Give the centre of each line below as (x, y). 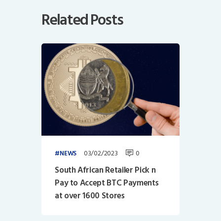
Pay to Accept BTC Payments (107, 183)
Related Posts (82, 20)
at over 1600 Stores (90, 196)
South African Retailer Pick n (105, 170)
